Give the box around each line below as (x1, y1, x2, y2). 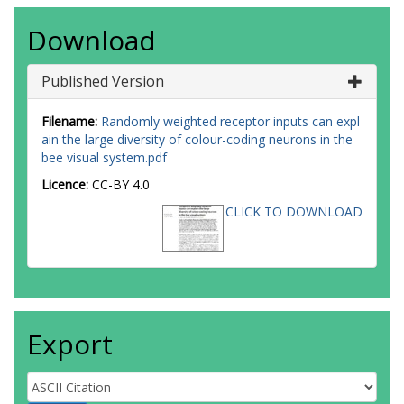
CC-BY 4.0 (92, 176, 150, 193)
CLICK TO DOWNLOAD (225, 203, 363, 220)
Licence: (41, 176, 92, 193)
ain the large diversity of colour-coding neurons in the (41, 131, 353, 148)
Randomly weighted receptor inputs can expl (101, 113, 360, 130)
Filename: (41, 113, 97, 130)
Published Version (41, 71, 164, 91)
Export (27, 326, 113, 363)
